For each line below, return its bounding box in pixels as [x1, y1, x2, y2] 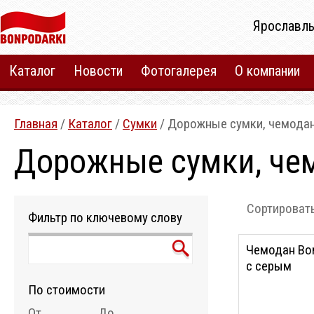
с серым [246, 258, 292, 274]
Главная [14, 116, 57, 132]
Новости [74, 62, 123, 79]
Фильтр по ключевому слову [28, 210, 182, 226]
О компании [235, 62, 300, 79]
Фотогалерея [141, 62, 217, 79]
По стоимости [28, 282, 105, 298]
